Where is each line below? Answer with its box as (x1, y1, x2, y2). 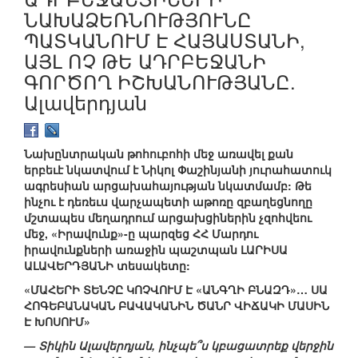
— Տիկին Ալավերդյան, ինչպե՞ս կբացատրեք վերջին (24, 337, 333, 354)
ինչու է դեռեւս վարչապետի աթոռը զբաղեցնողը (24, 193, 312, 210)
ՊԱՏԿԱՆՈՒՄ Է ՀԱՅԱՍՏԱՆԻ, (24, 25, 305, 54)
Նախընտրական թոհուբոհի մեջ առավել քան (24, 145, 293, 162)
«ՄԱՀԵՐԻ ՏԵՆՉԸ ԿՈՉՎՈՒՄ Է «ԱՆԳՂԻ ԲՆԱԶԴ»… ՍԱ (24, 281, 328, 298)
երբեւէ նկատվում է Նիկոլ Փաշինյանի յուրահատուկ (24, 161, 332, 178)
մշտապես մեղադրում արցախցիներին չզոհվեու (24, 209, 312, 226)
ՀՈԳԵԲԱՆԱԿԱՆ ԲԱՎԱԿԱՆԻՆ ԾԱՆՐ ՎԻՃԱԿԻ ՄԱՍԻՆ (24, 297, 329, 314)
